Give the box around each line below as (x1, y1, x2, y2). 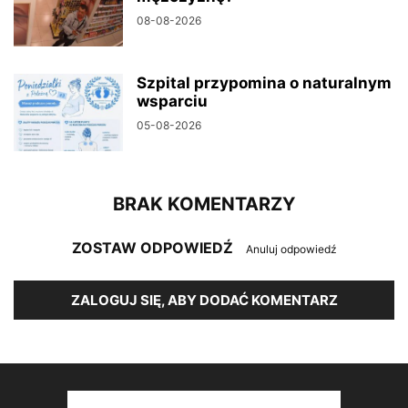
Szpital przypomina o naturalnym (137, 74, 392, 93)
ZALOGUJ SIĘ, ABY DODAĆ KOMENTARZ (70, 291, 338, 310)
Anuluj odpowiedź (245, 242, 337, 257)
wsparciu (137, 92, 208, 111)
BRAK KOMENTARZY (113, 193, 295, 216)
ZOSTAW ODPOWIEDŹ (71, 239, 237, 258)
